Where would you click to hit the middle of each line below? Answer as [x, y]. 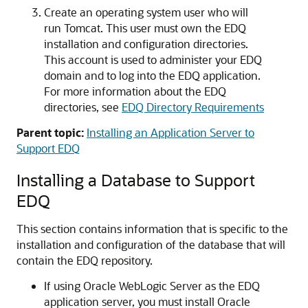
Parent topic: [50, 132]
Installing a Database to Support [136, 180]
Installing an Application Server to [170, 132]
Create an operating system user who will [146, 12]
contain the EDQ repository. [85, 260]
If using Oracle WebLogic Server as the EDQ [152, 286]
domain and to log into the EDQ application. [152, 75]
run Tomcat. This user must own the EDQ [145, 28]
